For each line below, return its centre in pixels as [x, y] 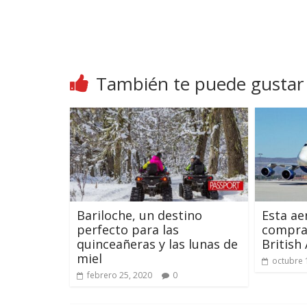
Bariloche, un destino [139, 215]
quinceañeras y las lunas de [157, 244]
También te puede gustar [200, 83]
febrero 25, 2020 [120, 275]
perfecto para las [128, 229]
